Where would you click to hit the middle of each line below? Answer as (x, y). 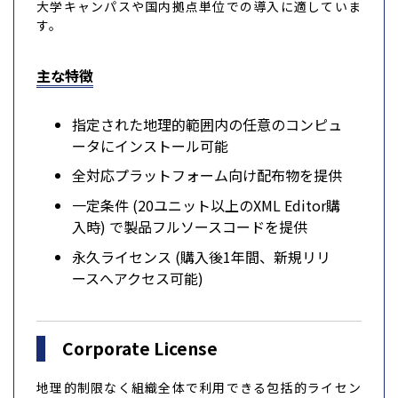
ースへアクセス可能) (138, 278)
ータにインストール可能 (150, 145)
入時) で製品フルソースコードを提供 (190, 226)
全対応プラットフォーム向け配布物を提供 (207, 175)
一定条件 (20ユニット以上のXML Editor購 (206, 205)
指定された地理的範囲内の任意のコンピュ (207, 124)
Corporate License (140, 349)
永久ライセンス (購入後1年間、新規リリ (201, 256)
